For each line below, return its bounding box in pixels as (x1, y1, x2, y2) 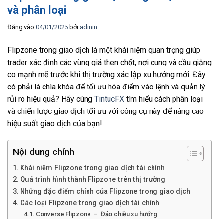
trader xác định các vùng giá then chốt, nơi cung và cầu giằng (7, 57, 212, 67)
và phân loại (7, 3, 66, 16)
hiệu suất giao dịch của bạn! (7, 118, 102, 128)
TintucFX (94, 94, 124, 104)
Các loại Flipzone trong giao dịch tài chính (20, 198, 159, 207)
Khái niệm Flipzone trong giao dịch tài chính (20, 163, 165, 172)
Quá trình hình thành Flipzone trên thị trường (20, 175, 165, 184)
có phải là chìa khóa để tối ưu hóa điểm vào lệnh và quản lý (7, 82, 205, 91)
